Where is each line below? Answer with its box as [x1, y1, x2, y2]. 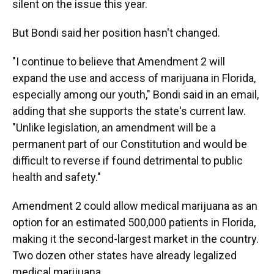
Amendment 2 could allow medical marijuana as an [12, 199, 257, 212]
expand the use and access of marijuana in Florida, [12, 72, 256, 84]
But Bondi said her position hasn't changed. [12, 26, 220, 39]
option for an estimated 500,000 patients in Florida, [12, 216, 256, 229]
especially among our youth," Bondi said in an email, [12, 88, 259, 101]
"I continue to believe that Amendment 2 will [12, 55, 225, 68]
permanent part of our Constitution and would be [12, 138, 247, 150]
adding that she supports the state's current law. [12, 105, 246, 117]
